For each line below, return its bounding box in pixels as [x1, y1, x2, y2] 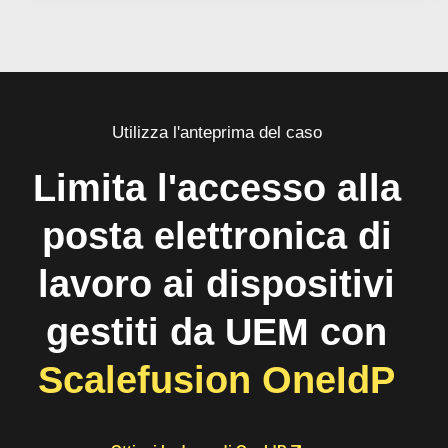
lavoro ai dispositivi [38, 263, 395, 305]
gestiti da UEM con [46, 311, 387, 353]
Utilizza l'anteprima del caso [111, 123, 322, 142]
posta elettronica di [41, 215, 392, 257]
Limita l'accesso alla [32, 167, 401, 209]
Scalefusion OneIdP [38, 359, 395, 401]
